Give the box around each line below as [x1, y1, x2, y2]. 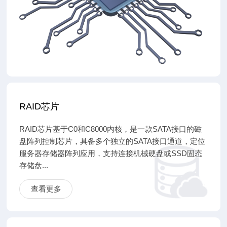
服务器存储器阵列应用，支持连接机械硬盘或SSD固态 [19, 148, 203, 158]
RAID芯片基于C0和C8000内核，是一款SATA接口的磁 [19, 124, 202, 133]
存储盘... [19, 161, 49, 170]
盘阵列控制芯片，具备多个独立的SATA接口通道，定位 [19, 136, 206, 145]
